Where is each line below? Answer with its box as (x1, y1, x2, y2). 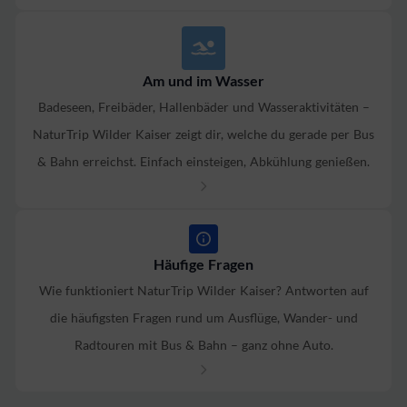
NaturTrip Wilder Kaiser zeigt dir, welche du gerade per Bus (33, 126, 374, 142)
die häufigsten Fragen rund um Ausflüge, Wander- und (49, 310, 358, 325)
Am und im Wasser (143, 72, 264, 89)
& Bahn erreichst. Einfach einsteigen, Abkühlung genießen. (37, 154, 370, 169)
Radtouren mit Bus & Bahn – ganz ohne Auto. (74, 337, 333, 352)
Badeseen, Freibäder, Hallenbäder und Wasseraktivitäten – (37, 99, 370, 114)
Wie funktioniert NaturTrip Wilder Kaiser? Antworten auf (38, 283, 369, 298)
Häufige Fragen (154, 255, 253, 273)
